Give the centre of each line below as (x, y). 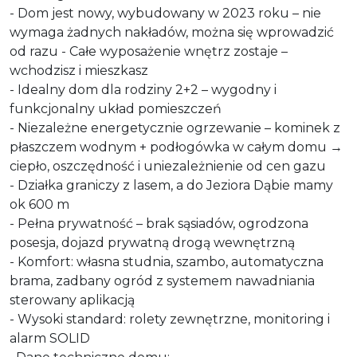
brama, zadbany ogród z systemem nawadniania (162, 280)
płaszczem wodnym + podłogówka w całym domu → (176, 147)
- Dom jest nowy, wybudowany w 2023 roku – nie (165, 13)
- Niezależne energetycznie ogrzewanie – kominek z (175, 127)
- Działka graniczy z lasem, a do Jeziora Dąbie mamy (171, 185)
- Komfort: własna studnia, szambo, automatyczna (167, 261)
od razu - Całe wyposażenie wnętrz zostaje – (149, 51)
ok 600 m (39, 204)
